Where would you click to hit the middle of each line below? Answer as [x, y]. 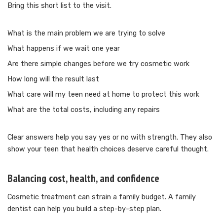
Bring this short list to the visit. [59, 6]
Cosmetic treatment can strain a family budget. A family [102, 197]
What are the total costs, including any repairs [84, 110]
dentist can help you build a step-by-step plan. [84, 209]
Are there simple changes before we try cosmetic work [98, 64]
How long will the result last [53, 79]
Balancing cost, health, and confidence [83, 178]
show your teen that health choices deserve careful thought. [108, 149]
